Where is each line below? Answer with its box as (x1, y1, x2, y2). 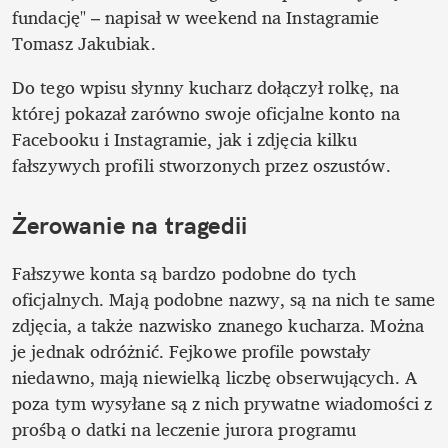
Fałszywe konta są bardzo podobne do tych (12, 258, 357, 289)
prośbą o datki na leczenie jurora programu (12, 414, 357, 445)
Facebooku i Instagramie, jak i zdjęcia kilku (12, 124, 358, 155)
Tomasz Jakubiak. (12, 28, 161, 59)
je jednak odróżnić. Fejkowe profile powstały (12, 336, 372, 367)
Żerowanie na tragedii (12, 210, 248, 241)
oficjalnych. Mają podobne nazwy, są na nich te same (12, 284, 436, 315)
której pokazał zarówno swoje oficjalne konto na (12, 98, 400, 129)
